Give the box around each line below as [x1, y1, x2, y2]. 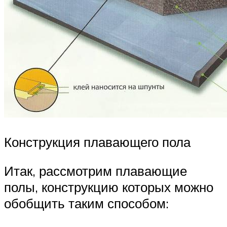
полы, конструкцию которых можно [4, 179, 213, 196]
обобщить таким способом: [4, 195, 169, 212]
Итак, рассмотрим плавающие [4, 163, 187, 179]
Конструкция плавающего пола [4, 133, 191, 150]
